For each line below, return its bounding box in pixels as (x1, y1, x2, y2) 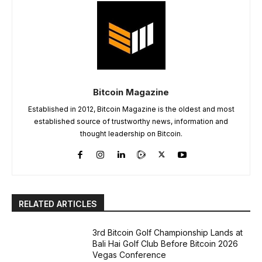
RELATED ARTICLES (19, 198, 97, 209)
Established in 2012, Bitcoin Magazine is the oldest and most (27, 104, 235, 113)
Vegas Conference (92, 249, 167, 260)
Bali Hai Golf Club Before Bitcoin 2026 (92, 238, 239, 249)
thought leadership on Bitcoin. (80, 129, 182, 138)
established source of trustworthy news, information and (34, 116, 228, 126)
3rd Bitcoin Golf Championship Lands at (92, 227, 243, 237)
